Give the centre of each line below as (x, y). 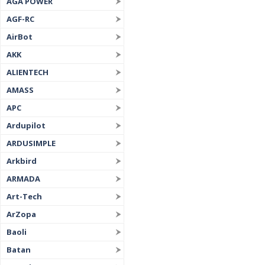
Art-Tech (24, 196)
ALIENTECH (28, 72)
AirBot (20, 37)
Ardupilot (26, 125)
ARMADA (23, 179)
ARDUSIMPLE (31, 143)
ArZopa (21, 214)
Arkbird (22, 161)
